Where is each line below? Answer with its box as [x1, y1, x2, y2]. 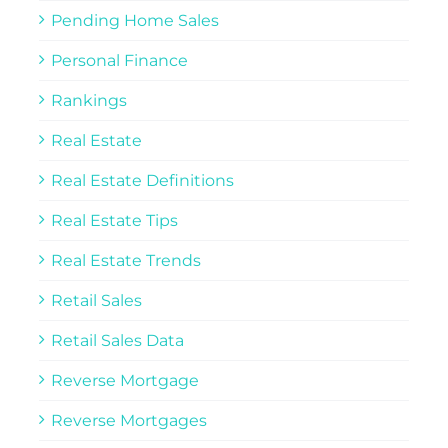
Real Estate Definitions [50, 170, 234, 190]
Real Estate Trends [50, 250, 201, 270]
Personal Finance [50, 50, 188, 70]
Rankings [50, 90, 127, 110]
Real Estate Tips [50, 210, 178, 230]
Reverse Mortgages [50, 410, 207, 430]
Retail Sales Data [50, 330, 184, 350]
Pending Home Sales [50, 10, 219, 30]
